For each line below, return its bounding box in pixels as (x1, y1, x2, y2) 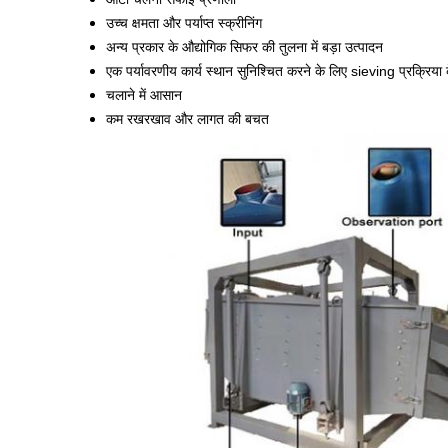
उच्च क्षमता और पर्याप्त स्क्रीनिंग (106, 15, 262, 31)
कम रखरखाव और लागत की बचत (106, 111, 269, 127)
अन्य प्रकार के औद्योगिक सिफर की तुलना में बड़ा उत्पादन (106, 39, 383, 55)
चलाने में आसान (106, 87, 182, 103)
